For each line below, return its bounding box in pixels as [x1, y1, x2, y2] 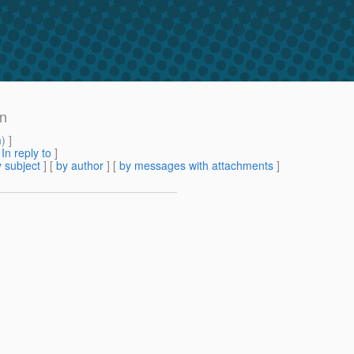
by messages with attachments [119, 157, 273, 174]
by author [56, 157, 104, 174]
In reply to [2, 145, 51, 161]
